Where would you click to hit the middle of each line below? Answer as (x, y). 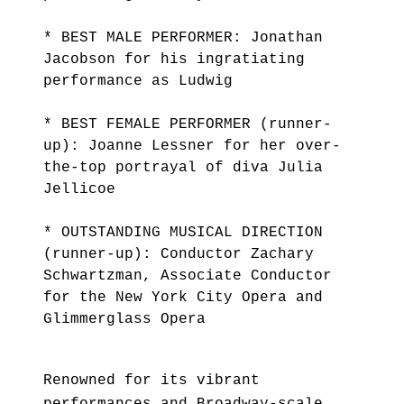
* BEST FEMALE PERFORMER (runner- (188, 124)
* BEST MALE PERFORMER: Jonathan (183, 38)
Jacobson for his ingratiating (174, 60)
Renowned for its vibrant (151, 381)
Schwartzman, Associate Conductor (188, 276)
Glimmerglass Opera (124, 319)
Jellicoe (79, 189)
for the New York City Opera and (183, 298)
